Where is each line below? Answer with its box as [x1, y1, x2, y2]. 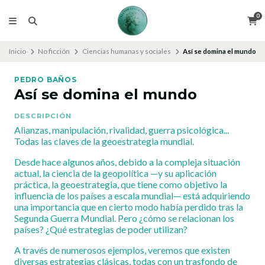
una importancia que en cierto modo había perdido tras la [14, 201, 243, 212]
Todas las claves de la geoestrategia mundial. [14, 135, 194, 147]
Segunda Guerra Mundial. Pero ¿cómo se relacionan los [14, 212, 234, 224]
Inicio [8, 47, 26, 55]
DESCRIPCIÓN [14, 112, 72, 120]
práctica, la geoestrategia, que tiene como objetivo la [14, 179, 227, 190]
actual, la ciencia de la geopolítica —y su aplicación [14, 167, 216, 179]
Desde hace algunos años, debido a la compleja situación [14, 156, 240, 167]
